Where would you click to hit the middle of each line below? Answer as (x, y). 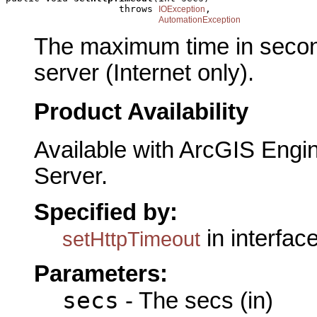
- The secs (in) (196, 300)
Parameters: (101, 273)
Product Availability (141, 111)
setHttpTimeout (131, 238)
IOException (182, 9)
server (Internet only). (144, 73)
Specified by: (106, 212)
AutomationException (200, 19)
